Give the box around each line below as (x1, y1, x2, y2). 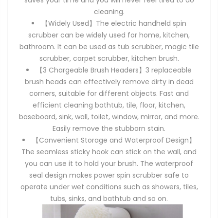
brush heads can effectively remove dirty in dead (24, 77, 194, 87)
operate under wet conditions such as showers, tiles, (20, 182, 198, 192)
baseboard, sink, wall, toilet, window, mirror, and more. (18, 112, 200, 122)
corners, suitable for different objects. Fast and (29, 89, 189, 99)
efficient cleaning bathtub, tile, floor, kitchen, (33, 100, 185, 110)
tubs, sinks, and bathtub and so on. (50, 194, 168, 204)
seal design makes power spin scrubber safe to (29, 170, 189, 181)
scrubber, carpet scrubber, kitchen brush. (39, 54, 179, 64)
